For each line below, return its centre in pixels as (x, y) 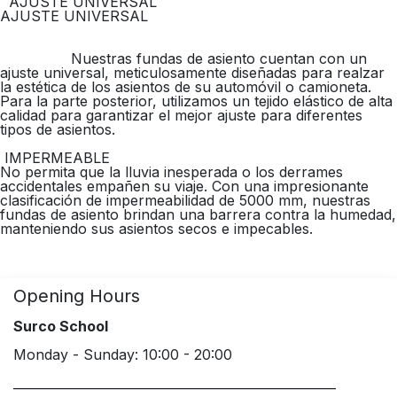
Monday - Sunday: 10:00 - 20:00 (123, 354)
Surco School (62, 326)
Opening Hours (77, 296)
